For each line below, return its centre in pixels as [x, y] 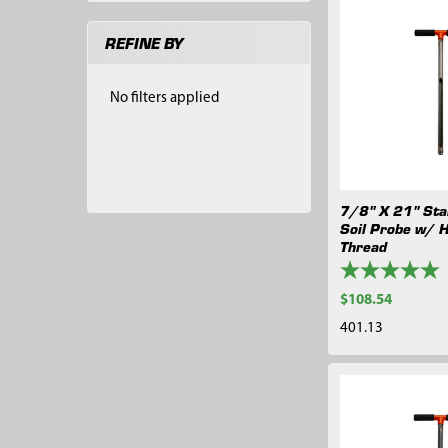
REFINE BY [143, 43]
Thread [363, 246]
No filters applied [165, 98]
